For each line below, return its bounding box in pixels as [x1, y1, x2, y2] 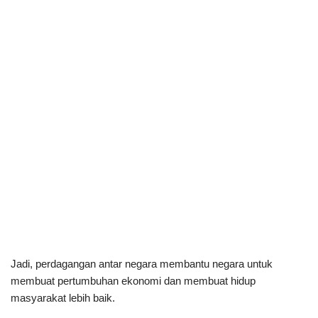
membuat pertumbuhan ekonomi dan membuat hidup [11, 274, 256, 287]
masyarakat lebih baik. [11, 291, 115, 304]
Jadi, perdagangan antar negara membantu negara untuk [11, 257, 273, 270]
